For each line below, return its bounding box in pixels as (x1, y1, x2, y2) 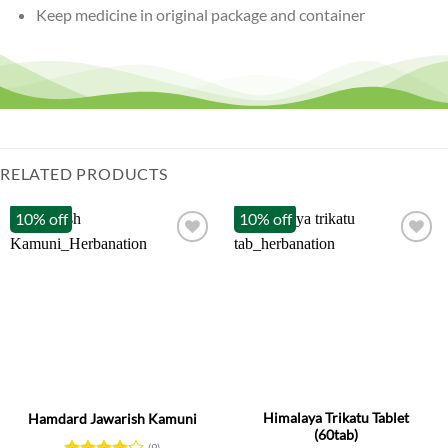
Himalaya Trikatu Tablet (263, 410, 409, 427)
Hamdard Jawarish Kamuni (27, 410, 197, 427)
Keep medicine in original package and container (35, 5, 365, 25)
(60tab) (314, 427, 358, 444)
